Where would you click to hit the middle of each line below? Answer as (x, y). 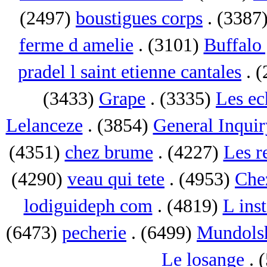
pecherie (94, 233)
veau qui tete (116, 179)
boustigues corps (139, 18)
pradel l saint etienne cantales (130, 72)
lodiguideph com (88, 206)
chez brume (109, 152)
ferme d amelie (76, 45)
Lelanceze (44, 125)
